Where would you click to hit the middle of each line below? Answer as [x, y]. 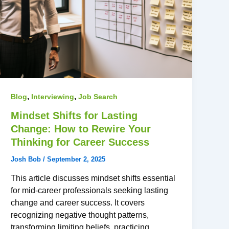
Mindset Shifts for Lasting [74, 116]
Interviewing [53, 96]
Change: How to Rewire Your [81, 129]
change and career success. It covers [78, 203]
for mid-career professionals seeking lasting [90, 191]
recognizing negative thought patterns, [80, 215]
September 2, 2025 [76, 159]
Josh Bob [27, 159]
